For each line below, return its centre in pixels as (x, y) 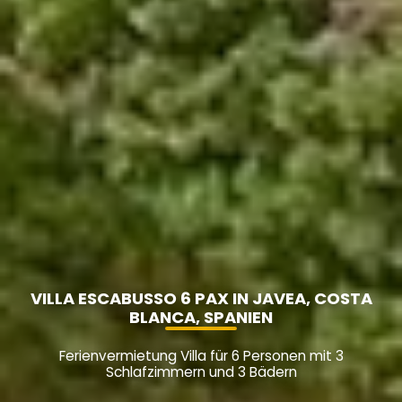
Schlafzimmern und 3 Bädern (201, 372)
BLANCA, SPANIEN (201, 318)
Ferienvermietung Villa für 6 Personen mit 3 (201, 356)
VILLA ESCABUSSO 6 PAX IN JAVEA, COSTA (201, 299)
